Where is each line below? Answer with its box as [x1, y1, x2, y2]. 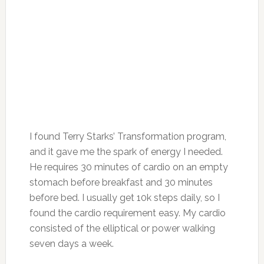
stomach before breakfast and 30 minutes [29, 176, 213, 188]
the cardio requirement [55, 207, 156, 219]
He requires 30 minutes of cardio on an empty [29, 161, 228, 173]
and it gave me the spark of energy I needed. [29, 146, 223, 157]
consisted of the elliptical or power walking [29, 222, 215, 234]
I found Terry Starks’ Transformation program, [29, 130, 226, 142]
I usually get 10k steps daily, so [81, 192, 217, 203]
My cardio [180, 207, 226, 219]
